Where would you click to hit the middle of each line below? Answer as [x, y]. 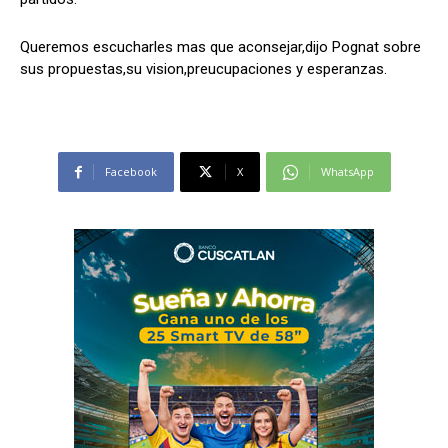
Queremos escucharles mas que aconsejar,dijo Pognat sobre [220, 47]
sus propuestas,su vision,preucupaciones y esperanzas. [203, 69]
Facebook [130, 172]
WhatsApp [347, 172]
